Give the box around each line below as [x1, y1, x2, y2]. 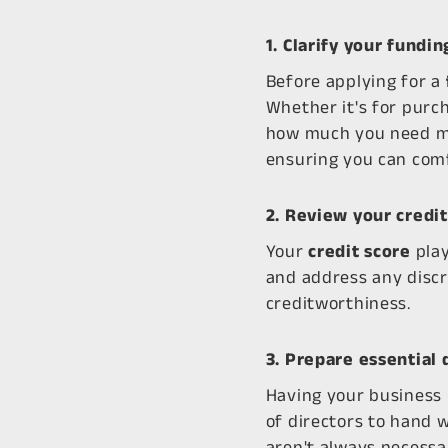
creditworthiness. [265, 293, 411, 313]
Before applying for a [265, 71, 446, 91]
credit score [308, 241, 411, 261]
